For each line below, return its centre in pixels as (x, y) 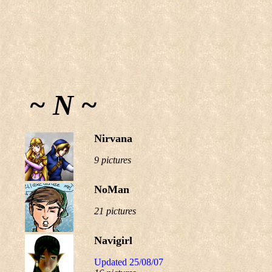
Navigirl (113, 240)
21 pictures (115, 211)
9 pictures (113, 160)
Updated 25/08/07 (129, 262)
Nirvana (113, 138)
